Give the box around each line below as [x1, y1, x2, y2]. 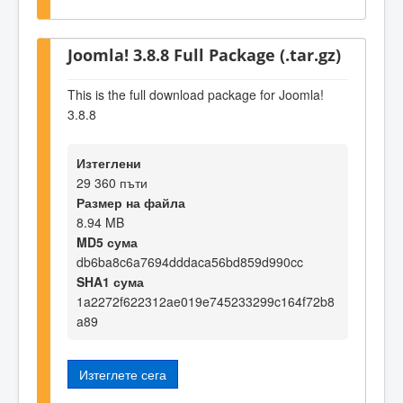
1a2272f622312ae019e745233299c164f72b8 [76, 292, 335, 311]
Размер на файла [76, 193, 185, 212]
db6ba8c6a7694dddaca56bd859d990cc [76, 253, 303, 272]
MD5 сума [76, 233, 138, 252]
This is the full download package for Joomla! [67, 85, 324, 103]
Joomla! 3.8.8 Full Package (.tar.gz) [67, 43, 341, 67]
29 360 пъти [76, 174, 148, 193]
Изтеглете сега [79, 365, 166, 384]
